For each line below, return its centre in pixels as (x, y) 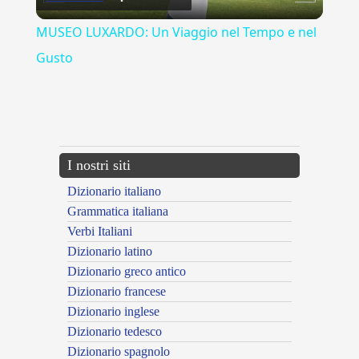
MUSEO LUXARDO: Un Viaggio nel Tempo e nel (176, 32)
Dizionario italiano (114, 192)
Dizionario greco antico (127, 272)
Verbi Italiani (100, 232)
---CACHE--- (26, 119)
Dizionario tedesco (115, 332)
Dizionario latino (110, 252)
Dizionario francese (117, 292)
